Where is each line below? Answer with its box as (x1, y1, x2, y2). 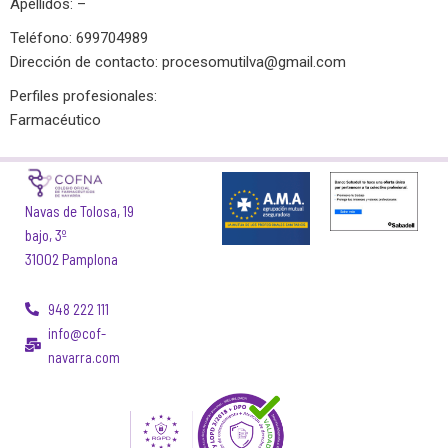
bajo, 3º (25, 225, 66, 244)
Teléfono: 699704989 (10, 29, 148, 48)
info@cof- (47, 323, 106, 342)
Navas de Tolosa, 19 (25, 201, 134, 220)
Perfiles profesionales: (10, 87, 157, 106)
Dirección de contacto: (10, 53, 162, 72)
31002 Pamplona (25, 249, 118, 268)
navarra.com (47, 347, 120, 366)
